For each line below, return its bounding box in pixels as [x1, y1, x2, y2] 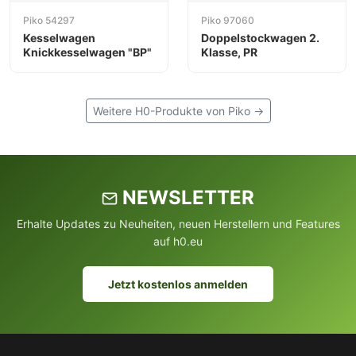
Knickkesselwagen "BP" [23, 44, 152, 59]
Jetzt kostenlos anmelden [108, 277, 248, 291]
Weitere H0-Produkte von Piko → [92, 104, 264, 118]
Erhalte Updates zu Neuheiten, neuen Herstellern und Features [16, 217, 340, 230]
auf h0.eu [153, 234, 203, 248]
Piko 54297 [23, 14, 75, 26]
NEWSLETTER [118, 186, 254, 209]
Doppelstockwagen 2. [201, 30, 319, 44]
